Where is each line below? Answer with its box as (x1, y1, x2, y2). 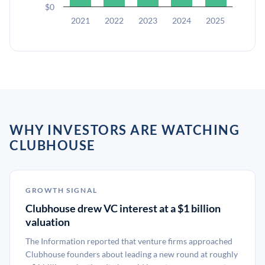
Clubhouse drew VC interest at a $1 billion (25, 202, 221, 215)
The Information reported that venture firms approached (25, 236, 232, 246)
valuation (25, 215, 70, 228)
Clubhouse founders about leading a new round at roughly (25, 249, 238, 259)
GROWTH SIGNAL (25, 186, 98, 195)
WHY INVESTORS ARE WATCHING (9, 122, 240, 138)
